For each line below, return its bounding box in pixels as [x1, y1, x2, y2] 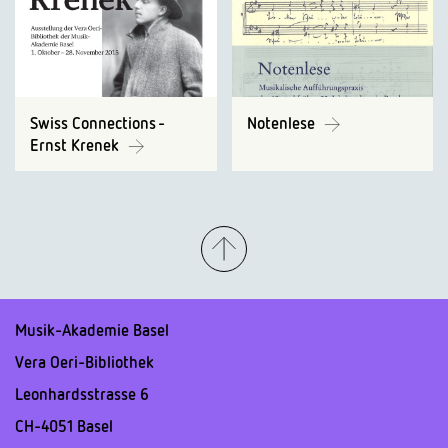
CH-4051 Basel [15, 416, 113, 437]
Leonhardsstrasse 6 [15, 384, 149, 405]
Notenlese [246, 113, 319, 134]
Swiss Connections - [30, 113, 164, 134]
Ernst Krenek [30, 135, 123, 156]
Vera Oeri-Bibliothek [15, 352, 154, 373]
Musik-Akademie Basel [15, 320, 169, 341]
